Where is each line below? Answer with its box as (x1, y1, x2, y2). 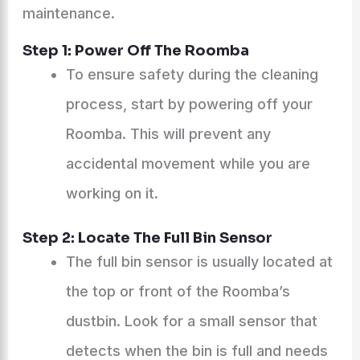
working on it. (65, 185, 158, 202)
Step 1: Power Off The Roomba (22, 42, 249, 59)
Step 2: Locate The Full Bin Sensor (22, 229, 272, 247)
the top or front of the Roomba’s (65, 283, 290, 300)
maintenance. (22, 5, 115, 22)
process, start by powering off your (65, 96, 313, 112)
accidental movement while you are (65, 155, 310, 172)
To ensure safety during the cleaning (65, 66, 318, 83)
